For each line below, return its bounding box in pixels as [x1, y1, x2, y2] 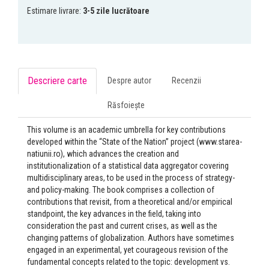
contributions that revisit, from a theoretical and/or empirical [27, 197, 232, 207]
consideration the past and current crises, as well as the [27, 221, 217, 231]
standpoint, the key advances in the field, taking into [27, 209, 201, 219]
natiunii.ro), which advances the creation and [27, 149, 179, 159]
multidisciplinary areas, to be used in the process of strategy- [27, 173, 235, 183]
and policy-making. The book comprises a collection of [27, 185, 214, 195]
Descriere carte [28, 75, 87, 87]
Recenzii [172, 76, 201, 86]
